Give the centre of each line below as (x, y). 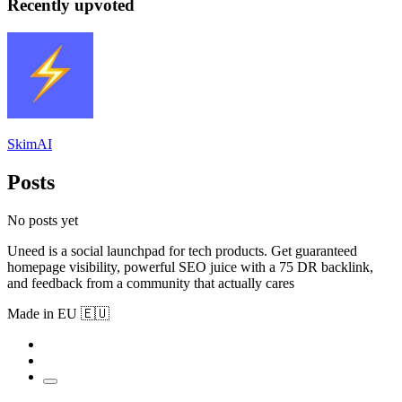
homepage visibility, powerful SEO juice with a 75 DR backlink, (190, 267)
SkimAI (30, 144)
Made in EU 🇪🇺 (58, 313)
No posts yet (43, 220)
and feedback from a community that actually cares (151, 283)
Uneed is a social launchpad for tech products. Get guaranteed (182, 250)
